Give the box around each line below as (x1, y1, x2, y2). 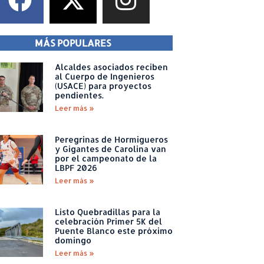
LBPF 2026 (54, 163, 97, 173)
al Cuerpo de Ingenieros (54, 71, 154, 82)
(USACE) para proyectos (54, 81, 151, 91)
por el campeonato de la (54, 153, 157, 164)
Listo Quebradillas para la (54, 207, 160, 217)
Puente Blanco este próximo (54, 226, 173, 236)
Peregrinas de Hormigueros (54, 134, 168, 145)
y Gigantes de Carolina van (54, 144, 166, 154)
